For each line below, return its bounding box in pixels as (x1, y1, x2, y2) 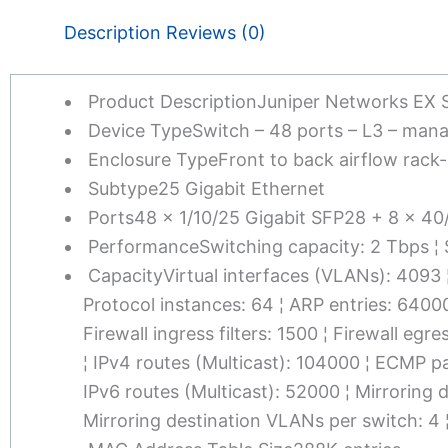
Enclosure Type (88, 148, 218, 170)
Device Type (88, 119, 192, 141)
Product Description (88, 90, 257, 112)
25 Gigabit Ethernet (158, 177, 325, 199)
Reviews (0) (166, 21, 266, 43)
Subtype (88, 177, 158, 199)
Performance (88, 235, 199, 257)
